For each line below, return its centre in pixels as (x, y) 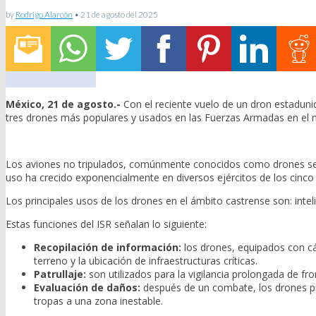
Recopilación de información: (108, 248)
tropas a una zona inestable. (98, 301)
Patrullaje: (60, 274)
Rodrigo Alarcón (44, 14)
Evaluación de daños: (87, 288)
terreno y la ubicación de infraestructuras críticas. (146, 261)
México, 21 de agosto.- (65, 104)
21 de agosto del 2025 (119, 14)
